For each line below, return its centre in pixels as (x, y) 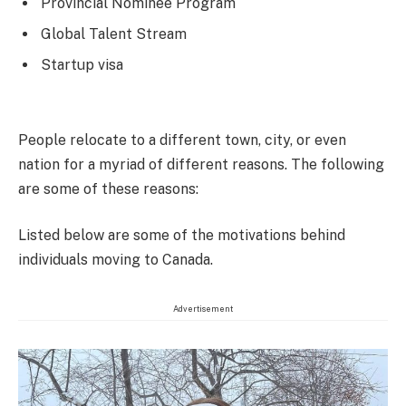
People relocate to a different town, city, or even (182, 140)
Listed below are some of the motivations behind (182, 236)
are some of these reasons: (108, 188)
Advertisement (203, 309)
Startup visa (82, 65)
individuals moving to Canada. (116, 260)
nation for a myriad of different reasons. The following (201, 164)
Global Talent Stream (114, 34)
